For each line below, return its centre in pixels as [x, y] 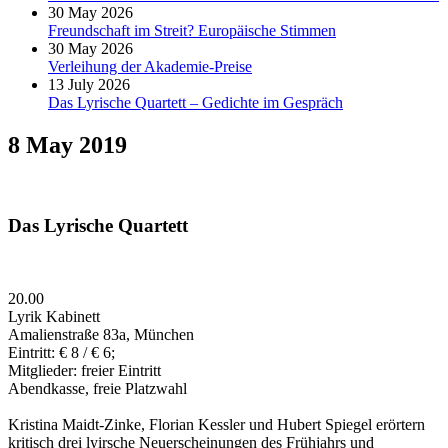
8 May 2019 [67, 144]
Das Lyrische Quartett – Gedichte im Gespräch [195, 102]
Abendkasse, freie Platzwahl [97, 389]
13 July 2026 [89, 84]
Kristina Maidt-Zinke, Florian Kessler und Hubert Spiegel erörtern [216, 425]
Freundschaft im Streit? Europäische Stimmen [192, 30]
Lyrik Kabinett [54, 317]
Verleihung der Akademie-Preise [150, 66]
